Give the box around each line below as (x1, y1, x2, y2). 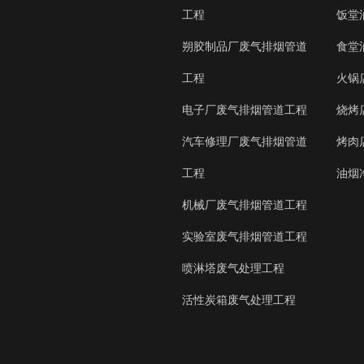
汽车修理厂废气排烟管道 (182, 135, 307, 148)
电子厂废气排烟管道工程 (182, 103, 307, 116)
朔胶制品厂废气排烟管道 (182, 40, 307, 53)
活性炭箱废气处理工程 (182, 293, 296, 306)
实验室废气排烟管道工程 (182, 230, 307, 243)
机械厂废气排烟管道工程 (182, 198, 307, 211)
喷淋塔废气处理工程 (182, 262, 284, 275)
